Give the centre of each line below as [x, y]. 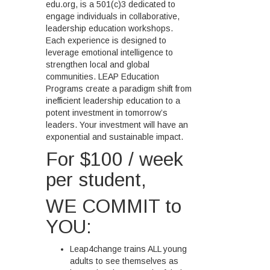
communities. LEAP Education [103, 76]
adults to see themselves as [124, 261]
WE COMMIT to [114, 206]
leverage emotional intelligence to [110, 52]
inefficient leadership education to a [113, 100]
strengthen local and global [98, 64]
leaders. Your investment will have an [117, 124]
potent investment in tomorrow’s [107, 112]
